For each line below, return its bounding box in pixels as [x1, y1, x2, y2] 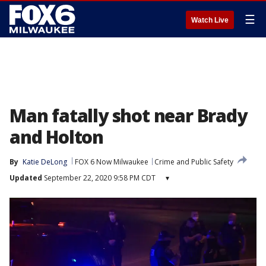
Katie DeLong [23, 157, 67, 167]
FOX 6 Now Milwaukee [75, 157, 148, 167]
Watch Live [191, 16, 229, 24]
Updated [9, 173, 42, 183]
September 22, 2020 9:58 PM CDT [42, 173, 156, 183]
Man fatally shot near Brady [9, 103, 247, 128]
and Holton [9, 125, 104, 149]
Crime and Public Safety [154, 157, 233, 167]
